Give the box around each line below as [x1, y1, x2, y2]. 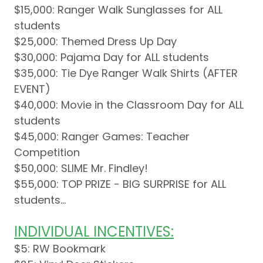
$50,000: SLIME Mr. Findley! [14, 161, 151, 176]
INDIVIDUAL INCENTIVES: [14, 222, 174, 242]
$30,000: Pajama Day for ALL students [14, 50, 209, 65]
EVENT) [14, 82, 50, 97]
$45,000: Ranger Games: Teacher [14, 129, 190, 144]
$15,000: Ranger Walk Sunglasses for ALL [14, 2, 222, 18]
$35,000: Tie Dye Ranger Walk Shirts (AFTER [14, 66, 238, 81]
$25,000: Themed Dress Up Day [14, 34, 177, 49]
